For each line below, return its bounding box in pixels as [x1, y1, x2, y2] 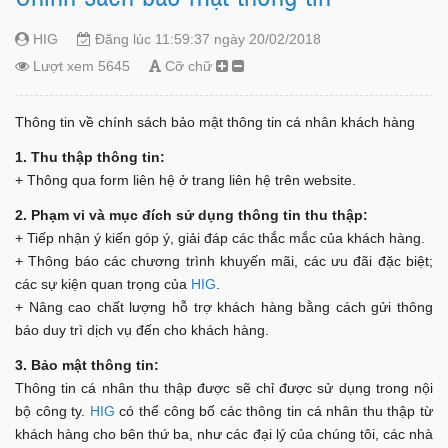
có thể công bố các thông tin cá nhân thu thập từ [114, 402, 434, 419]
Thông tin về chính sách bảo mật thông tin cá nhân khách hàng [15, 113, 415, 130]
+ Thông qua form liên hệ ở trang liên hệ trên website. [15, 171, 356, 188]
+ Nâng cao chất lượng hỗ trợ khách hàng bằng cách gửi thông [15, 298, 433, 315]
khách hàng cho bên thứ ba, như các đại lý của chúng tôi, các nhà [15, 425, 433, 442]
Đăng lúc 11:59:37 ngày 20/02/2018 [91, 30, 321, 47]
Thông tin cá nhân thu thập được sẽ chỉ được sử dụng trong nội [15, 379, 433, 396]
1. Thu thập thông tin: [15, 148, 165, 165]
